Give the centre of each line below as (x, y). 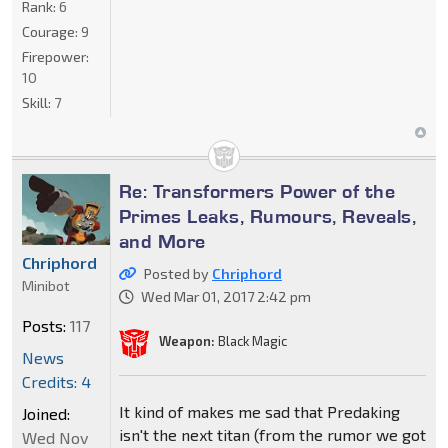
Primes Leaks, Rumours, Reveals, (267, 215)
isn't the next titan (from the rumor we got (272, 434)
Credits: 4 (56, 382)
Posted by (177, 273)
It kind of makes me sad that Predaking (259, 411)
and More (162, 240)
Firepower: (55, 56)
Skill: (38, 102)
